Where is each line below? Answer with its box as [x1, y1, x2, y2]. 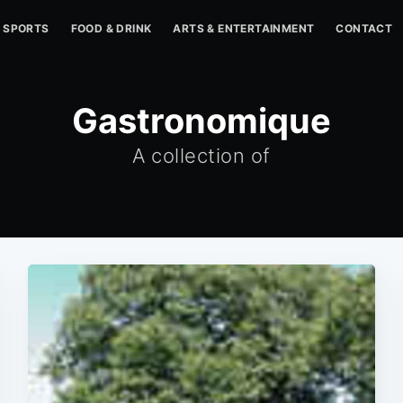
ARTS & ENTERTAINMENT [173, 22, 315, 35]
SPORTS [3, 22, 49, 35]
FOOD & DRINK [70, 22, 152, 35]
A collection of [132, 144, 271, 167]
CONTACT [336, 22, 393, 35]
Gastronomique [72, 100, 331, 141]
